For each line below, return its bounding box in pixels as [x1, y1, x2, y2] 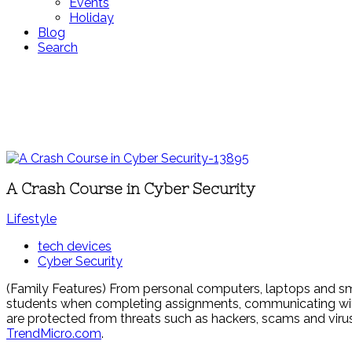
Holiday [69, 10, 114, 25]
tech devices [38, 239, 112, 255]
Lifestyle [6, 211, 57, 227]
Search [38, 40, 78, 55]
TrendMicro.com [6, 326, 101, 342]
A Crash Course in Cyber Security [6, 180, 255, 197]
